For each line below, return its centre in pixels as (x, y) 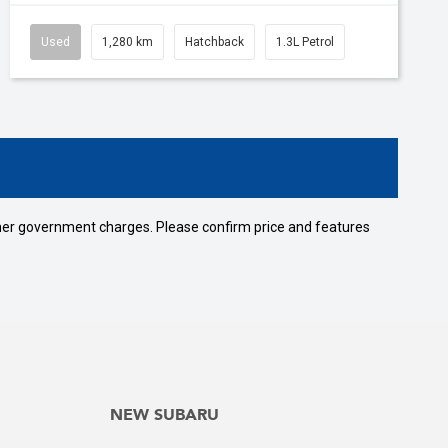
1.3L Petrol (305, 41)
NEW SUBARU (164, 415)
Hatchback (214, 41)
